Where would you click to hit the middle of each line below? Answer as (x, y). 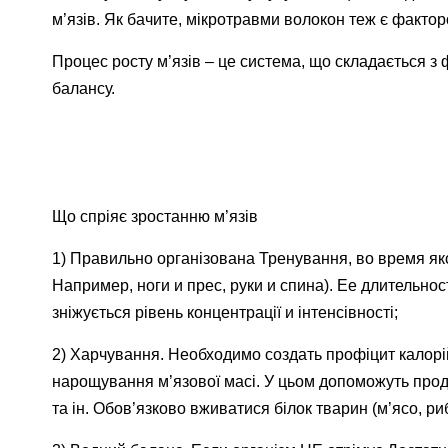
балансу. (83, 88)
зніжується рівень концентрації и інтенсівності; (225, 312)
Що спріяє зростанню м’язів (155, 216)
